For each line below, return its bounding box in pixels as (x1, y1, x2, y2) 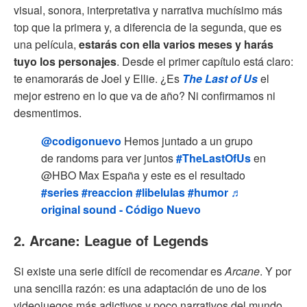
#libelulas (136, 184, 185, 200)
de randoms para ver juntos (41, 149, 176, 166)
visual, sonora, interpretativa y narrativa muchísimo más (14, 1, 282, 18)
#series (41, 184, 79, 200)
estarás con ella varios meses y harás (79, 36, 273, 52)
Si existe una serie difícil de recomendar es (14, 262, 225, 279)
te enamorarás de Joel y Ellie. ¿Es (14, 70, 182, 86)
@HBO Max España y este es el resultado (41, 167, 245, 183)
